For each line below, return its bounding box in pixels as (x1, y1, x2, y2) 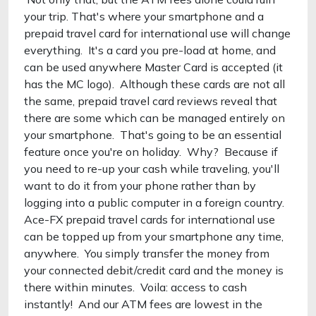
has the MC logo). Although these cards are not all (24, 77, 285, 91)
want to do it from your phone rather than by (24, 178, 256, 193)
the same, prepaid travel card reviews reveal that (24, 94, 277, 108)
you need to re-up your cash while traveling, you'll (24, 162, 279, 176)
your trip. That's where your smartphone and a (24, 9, 264, 23)
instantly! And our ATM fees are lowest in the (24, 297, 262, 311)
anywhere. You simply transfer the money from (24, 246, 269, 260)
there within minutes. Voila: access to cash (24, 280, 247, 294)
